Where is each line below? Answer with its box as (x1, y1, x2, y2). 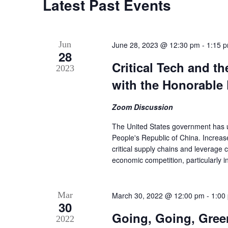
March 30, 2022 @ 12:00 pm (111, 190, 205, 201)
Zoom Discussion (111, 102, 173, 112)
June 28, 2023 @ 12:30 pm (111, 40, 200, 50)
